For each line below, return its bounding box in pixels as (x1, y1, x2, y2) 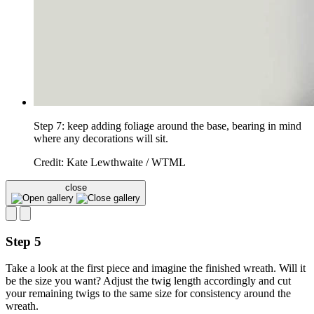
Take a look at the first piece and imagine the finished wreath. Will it (6, 262, 306, 275)
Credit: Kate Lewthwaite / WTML (34, 156, 186, 168)
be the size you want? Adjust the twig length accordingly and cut (6, 275, 291, 287)
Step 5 (6, 233, 41, 249)
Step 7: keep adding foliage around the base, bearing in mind (34, 119, 301, 132)
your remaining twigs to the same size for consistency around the (6, 287, 291, 300)
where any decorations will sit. (34, 132, 168, 144)
